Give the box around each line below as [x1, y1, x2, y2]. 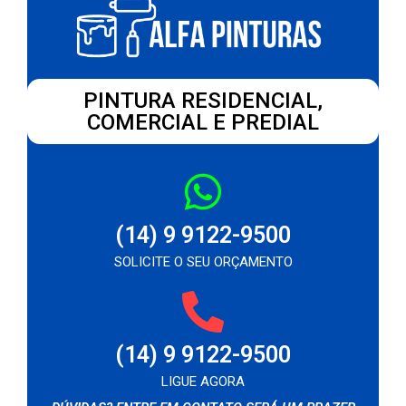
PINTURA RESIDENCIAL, [83, 87, 323, 113]
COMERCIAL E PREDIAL [87, 109, 319, 135]
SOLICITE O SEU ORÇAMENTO [113, 253, 293, 270]
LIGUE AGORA [161, 372, 245, 390]
